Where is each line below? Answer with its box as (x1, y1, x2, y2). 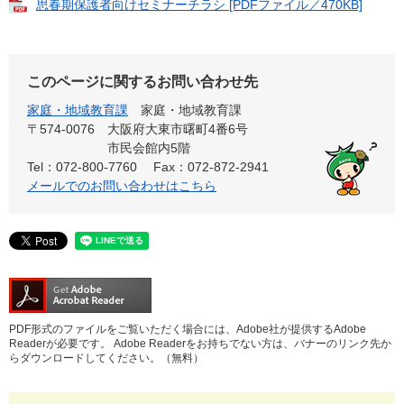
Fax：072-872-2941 (153, 160, 269, 175)
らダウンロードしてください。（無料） (9, 352, 204, 365)
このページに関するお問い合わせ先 (27, 74, 258, 90)
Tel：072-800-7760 (27, 160, 137, 175)
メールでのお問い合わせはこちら (27, 179, 216, 194)
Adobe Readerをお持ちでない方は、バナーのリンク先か (111, 337, 391, 351)
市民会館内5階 (107, 141, 190, 156)
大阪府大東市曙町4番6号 (107, 122, 248, 137)
